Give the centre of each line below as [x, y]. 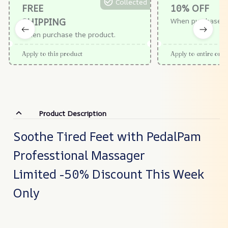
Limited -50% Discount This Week [109, 174]
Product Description [72, 113]
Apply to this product [52, 54]
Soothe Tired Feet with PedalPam [107, 136]
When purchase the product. [69, 35]
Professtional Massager [79, 155]
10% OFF [190, 8]
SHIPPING [44, 22]
